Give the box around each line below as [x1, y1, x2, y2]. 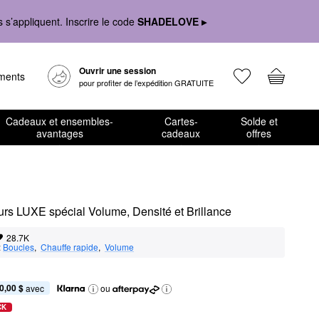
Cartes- [164, 114, 198, 128]
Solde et [240, 114, 278, 128]
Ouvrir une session [79, 64, 156, 77]
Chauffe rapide [41, 241, 98, 253]
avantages [36, 126, 83, 140]
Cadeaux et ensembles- [6, 114, 114, 128]
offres [246, 126, 272, 140]
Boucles [3, 241, 34, 253]
